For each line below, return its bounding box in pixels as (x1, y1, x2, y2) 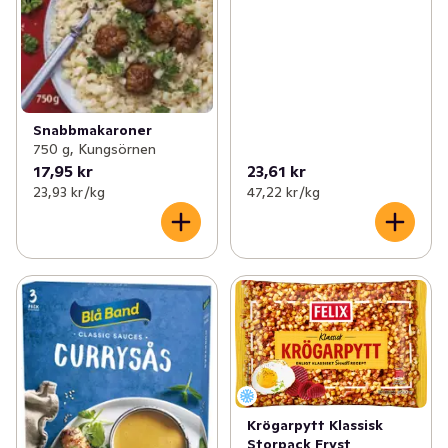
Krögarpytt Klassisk (246, 416, 383, 435)
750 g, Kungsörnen (33, 139, 156, 158)
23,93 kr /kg (33, 182, 105, 201)
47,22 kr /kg (246, 182, 320, 201)
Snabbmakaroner (33, 120, 152, 139)
